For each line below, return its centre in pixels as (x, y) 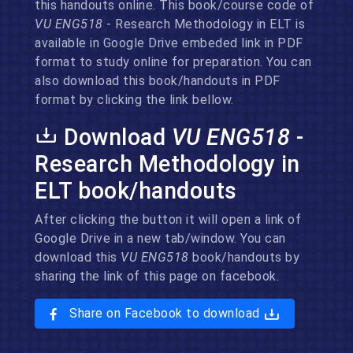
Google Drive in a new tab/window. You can (160, 238)
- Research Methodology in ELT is (206, 24)
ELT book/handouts (136, 191)
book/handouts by (246, 257)
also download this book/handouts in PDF (158, 81)
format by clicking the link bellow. (134, 100)
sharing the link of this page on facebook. (157, 276)
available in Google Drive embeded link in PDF (169, 43)
